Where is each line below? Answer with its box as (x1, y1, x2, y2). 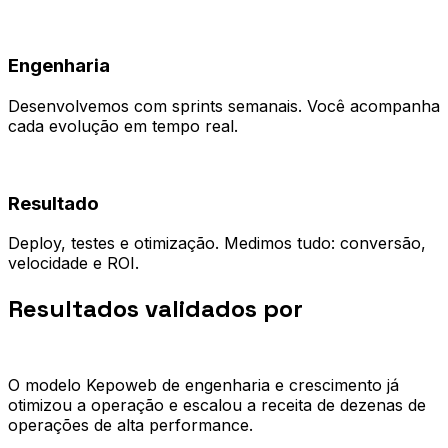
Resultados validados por (8, 293, 303, 325)
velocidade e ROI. (8, 253, 139, 274)
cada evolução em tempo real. (8, 116, 238, 136)
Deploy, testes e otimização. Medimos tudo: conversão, (8, 233, 426, 254)
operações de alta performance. (8, 415, 253, 436)
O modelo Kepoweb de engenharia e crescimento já (8, 375, 399, 396)
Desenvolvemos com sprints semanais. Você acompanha (8, 96, 440, 116)
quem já (309, 293, 403, 325)
